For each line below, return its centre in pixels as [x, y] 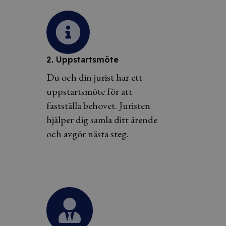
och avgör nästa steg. [88, 133]
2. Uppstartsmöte [82, 59]
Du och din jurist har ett [94, 77]
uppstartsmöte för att [89, 91]
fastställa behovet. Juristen [98, 105]
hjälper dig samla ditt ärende [102, 119]
